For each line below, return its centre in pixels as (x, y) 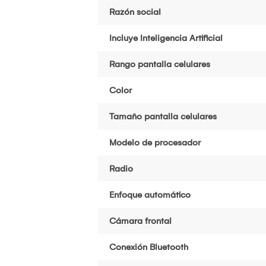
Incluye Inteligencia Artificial (166, 38)
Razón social (135, 12)
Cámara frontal (140, 221)
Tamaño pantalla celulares (163, 116)
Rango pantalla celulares (160, 64)
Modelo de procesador (155, 142)
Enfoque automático (150, 194)
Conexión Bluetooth (149, 247)
